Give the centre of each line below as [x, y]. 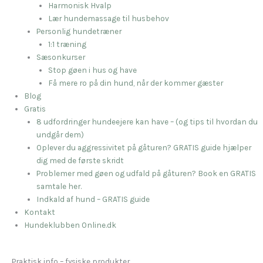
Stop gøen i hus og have [93, 70]
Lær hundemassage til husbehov [109, 18]
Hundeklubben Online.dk [70, 225]
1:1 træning [68, 44]
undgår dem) [60, 134]
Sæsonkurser [60, 57]
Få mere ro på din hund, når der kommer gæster [136, 82]
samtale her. [59, 186]
